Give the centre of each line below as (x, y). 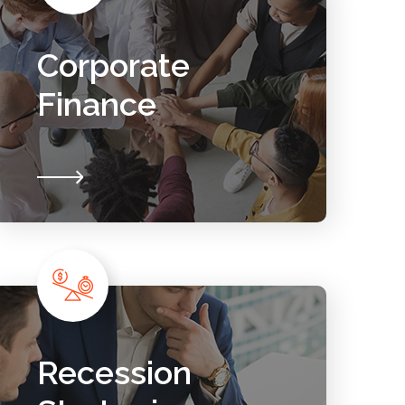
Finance (96, 104)
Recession (114, 372)
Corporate (113, 65)
